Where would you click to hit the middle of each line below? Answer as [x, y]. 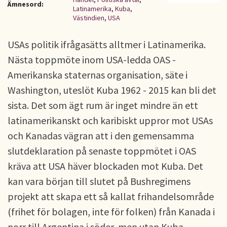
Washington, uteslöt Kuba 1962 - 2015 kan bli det [112, 90]
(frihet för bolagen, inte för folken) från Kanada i [111, 212]
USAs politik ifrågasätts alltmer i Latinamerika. [107, 44]
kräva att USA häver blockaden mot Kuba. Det [105, 166]
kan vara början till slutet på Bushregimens [99, 181]
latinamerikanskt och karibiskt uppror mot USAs [110, 120]
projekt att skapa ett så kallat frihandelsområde [111, 196]
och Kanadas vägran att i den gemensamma [101, 136]
